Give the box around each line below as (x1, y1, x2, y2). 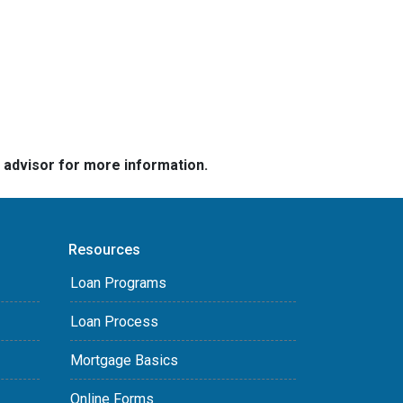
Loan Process (70, 312, 158, 330)
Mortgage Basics (70, 351, 178, 369)
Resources (68, 240, 140, 258)
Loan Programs (70, 273, 166, 291)
